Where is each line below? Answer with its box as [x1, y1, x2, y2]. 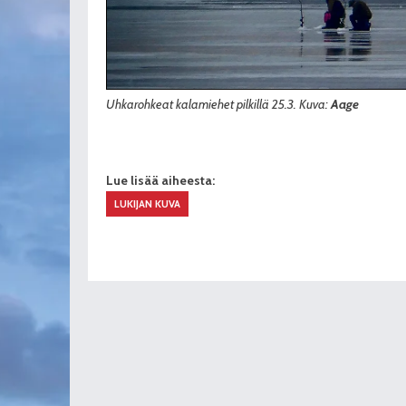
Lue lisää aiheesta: [106, 172, 215, 188]
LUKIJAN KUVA [114, 198, 181, 211]
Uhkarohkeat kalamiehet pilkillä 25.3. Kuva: [106, 96, 331, 113]
